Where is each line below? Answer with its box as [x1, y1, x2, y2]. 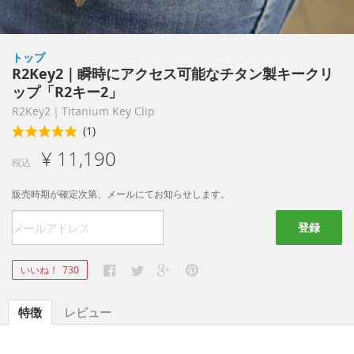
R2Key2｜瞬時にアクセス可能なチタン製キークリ [12, 64, 333, 83]
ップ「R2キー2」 [12, 82, 122, 101]
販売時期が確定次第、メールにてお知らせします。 [12, 187, 230, 201]
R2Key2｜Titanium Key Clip [12, 104, 155, 119]
